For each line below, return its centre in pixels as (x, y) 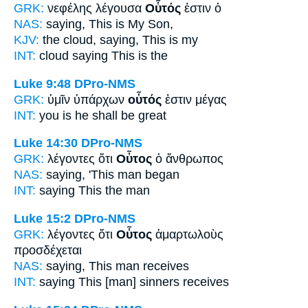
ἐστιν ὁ (201, 9)
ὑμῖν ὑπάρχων (88, 99)
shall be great (128, 115)
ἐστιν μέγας (194, 99)
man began (147, 175)
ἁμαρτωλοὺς (188, 234)
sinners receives (183, 282)
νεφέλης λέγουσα (96, 9)
